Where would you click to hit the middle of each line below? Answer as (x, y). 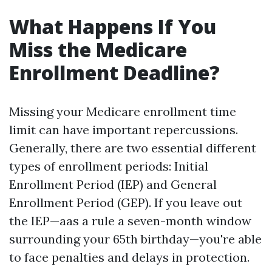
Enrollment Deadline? (114, 73)
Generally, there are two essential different (133, 148)
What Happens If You (113, 26)
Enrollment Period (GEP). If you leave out (126, 202)
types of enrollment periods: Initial (109, 166)
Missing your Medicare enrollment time (123, 111)
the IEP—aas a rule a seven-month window (130, 221)
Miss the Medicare (98, 49)
